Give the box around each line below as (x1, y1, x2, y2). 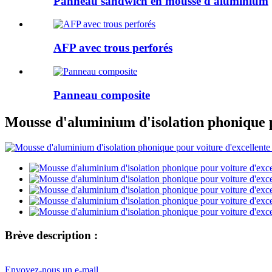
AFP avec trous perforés (53, 41, 172, 55)
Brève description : (5, 229, 98, 242)
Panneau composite (53, 88, 150, 101)
